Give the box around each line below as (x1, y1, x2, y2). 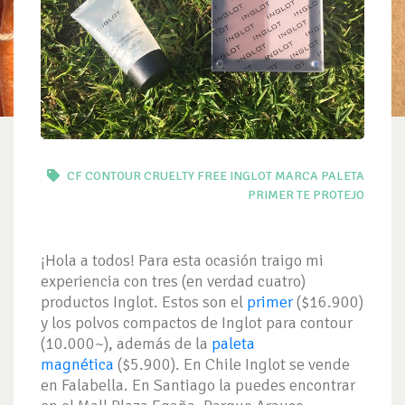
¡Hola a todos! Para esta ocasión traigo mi (41, 250, 324, 270)
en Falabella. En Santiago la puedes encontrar (41, 374, 355, 395)
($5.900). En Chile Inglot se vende (114, 353, 350, 374)
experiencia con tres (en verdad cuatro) (41, 270, 306, 291)
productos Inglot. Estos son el (41, 291, 247, 312)
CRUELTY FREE (144, 167, 227, 184)
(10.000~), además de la (41, 333, 212, 353)
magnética (41, 353, 114, 374)
